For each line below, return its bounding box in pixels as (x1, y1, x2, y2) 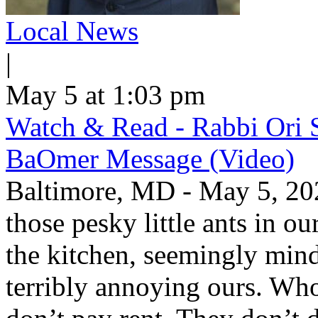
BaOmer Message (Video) (6, 143, 295, 174)
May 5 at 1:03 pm (6, 79, 205, 110)
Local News (6, 16, 138, 46)
